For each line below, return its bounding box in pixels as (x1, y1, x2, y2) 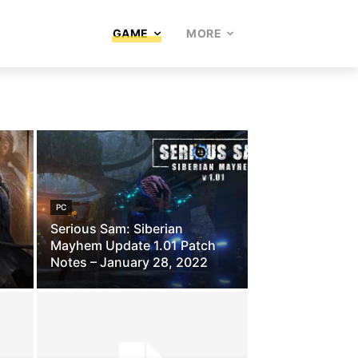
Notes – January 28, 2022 (50, 254, 208, 270)
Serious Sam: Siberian (50, 221, 183, 237)
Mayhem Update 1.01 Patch (50, 237, 216, 253)
